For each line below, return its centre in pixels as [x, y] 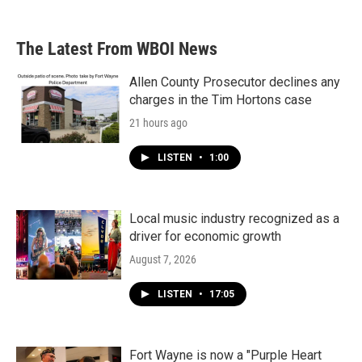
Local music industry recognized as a [234, 219]
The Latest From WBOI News [117, 49]
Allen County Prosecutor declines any [235, 82]
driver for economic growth [205, 236]
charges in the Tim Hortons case [221, 100]
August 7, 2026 [163, 259]
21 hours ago [158, 123]
